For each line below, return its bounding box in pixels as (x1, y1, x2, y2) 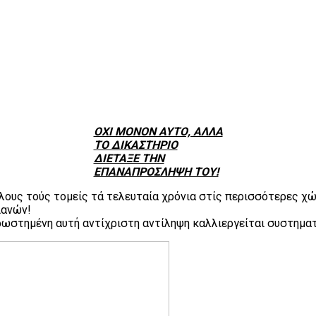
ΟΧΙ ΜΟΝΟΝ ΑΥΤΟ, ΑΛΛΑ (93, 124, 223, 138)
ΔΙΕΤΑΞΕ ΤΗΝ (93, 151, 164, 165)
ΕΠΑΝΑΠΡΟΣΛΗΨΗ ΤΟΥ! (93, 164, 219, 178)
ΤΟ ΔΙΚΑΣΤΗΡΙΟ (93, 138, 178, 152)
